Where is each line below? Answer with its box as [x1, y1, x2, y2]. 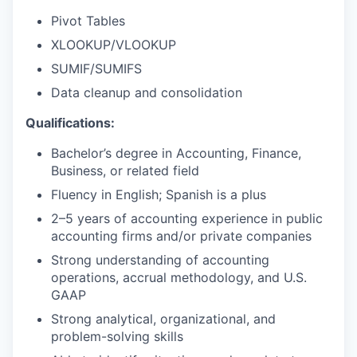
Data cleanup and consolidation [51, 84, 242, 100]
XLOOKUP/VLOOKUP [51, 37, 176, 53]
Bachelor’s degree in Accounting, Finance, [51, 145, 301, 161]
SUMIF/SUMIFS [51, 61, 142, 76]
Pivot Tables [51, 13, 125, 29]
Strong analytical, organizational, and [51, 311, 276, 327]
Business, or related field [51, 163, 199, 178]
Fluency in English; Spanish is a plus [51, 186, 266, 202]
